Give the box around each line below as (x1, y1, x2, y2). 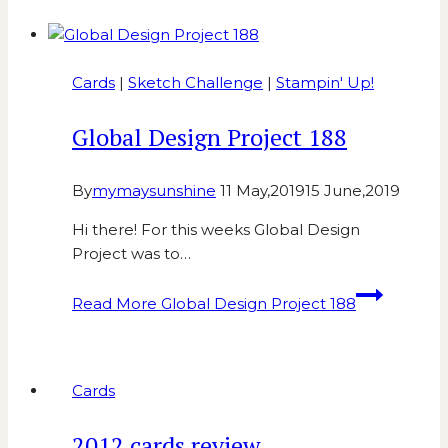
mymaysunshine (92, 181, 216, 201)
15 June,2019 (305, 181, 400, 201)
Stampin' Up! (276, 73, 374, 93)
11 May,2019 (220, 181, 305, 201)
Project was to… (72, 244, 191, 264)
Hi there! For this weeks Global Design (72, 220, 360, 240)
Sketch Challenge (128, 73, 263, 93)
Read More (72, 294, 157, 314)
